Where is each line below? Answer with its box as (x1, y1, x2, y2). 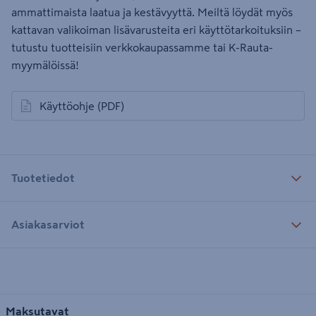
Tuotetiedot (11, 171, 75, 183)
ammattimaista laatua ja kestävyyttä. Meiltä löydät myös (11, 6, 293, 18)
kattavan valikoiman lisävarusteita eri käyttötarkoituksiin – (11, 24, 301, 35)
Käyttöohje (39, 100, 95, 111)
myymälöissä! (11, 59, 79, 71)
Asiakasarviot (11, 218, 85, 230)
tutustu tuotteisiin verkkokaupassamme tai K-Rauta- (11, 42, 273, 53)
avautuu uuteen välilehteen (17, 107, 154, 119)
